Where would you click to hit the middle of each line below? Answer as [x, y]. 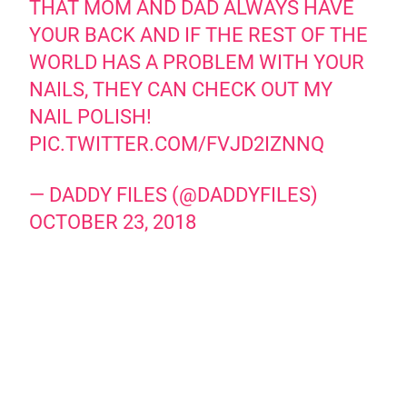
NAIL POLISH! [91, 116]
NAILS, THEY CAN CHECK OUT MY [181, 89]
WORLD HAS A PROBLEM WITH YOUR [197, 62]
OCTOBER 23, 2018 [113, 222]
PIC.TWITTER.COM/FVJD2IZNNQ [177, 144]
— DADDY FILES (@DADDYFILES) [174, 194]
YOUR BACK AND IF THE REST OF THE [199, 35]
